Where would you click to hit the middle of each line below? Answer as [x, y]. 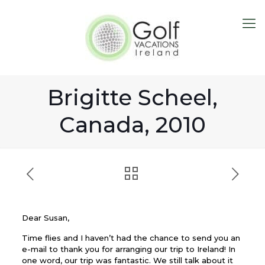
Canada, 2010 [132, 125]
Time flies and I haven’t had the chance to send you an [131, 238]
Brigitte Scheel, [132, 97]
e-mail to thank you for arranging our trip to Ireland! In [128, 249]
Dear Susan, [45, 218]
